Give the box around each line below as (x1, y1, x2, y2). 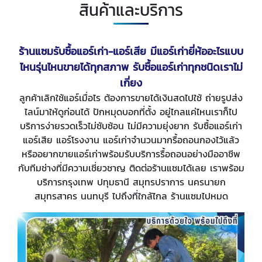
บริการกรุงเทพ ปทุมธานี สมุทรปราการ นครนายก (36, 175, 226, 189)
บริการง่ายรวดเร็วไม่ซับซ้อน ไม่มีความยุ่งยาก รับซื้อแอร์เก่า (20, 119, 242, 133)
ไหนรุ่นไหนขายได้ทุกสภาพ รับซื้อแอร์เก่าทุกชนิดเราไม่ (19, 59, 243, 75)
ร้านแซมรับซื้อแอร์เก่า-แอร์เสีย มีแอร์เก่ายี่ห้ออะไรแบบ (19, 43, 243, 60)
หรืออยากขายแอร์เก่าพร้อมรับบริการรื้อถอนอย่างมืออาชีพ (22, 147, 240, 161)
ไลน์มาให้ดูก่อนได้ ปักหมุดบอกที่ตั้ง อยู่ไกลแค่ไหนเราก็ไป (25, 105, 237, 119)
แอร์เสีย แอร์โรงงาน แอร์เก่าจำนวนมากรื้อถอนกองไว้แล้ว (23, 133, 239, 147)
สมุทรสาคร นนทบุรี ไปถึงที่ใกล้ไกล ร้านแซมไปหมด (34, 189, 228, 204)
